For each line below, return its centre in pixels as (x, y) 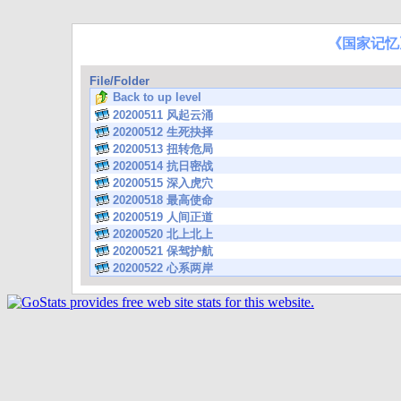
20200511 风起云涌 (163, 115)
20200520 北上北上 (163, 234)
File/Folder (119, 81)
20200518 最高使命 (163, 200)
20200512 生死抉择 (163, 132)
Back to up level (157, 97)
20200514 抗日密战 (163, 166)
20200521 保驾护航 (163, 251)
